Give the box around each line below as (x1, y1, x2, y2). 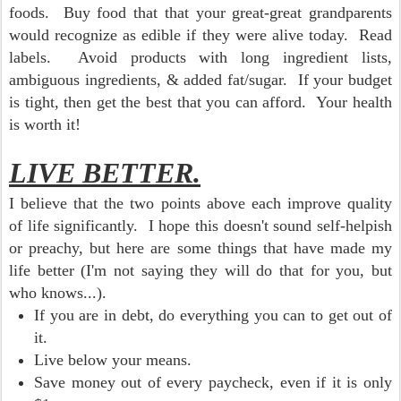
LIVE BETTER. (9, 157, 200, 189)
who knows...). (9, 284, 115, 302)
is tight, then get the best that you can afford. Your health (9, 93, 392, 111)
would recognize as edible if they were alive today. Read (9, 26, 392, 44)
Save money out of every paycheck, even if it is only (34, 373, 392, 391)
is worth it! (9, 115, 90, 133)
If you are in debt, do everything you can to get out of (34, 306, 392, 324)
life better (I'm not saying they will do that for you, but (9, 261, 392, 279)
